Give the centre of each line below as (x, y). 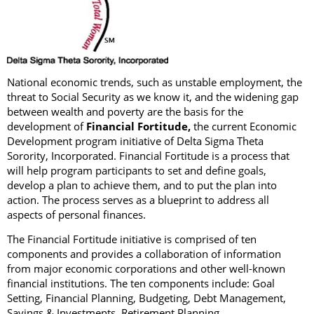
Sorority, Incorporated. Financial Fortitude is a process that (148, 155)
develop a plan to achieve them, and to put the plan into (142, 185)
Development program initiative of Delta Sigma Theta (135, 141)
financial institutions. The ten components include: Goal (141, 283)
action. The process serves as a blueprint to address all (138, 199)
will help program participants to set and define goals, (137, 170)
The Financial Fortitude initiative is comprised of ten (132, 239)
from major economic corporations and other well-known (146, 268)
